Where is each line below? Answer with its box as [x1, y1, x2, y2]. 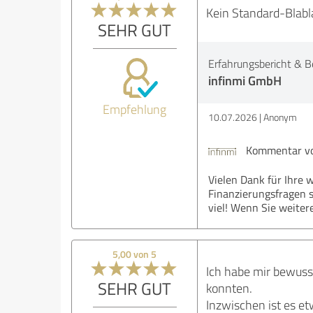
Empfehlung [103, 101, 167, 118]
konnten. [205, 279, 252, 297]
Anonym [263, 110, 297, 124]
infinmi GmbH [208, 71, 282, 90]
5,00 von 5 [112, 247, 157, 261]
